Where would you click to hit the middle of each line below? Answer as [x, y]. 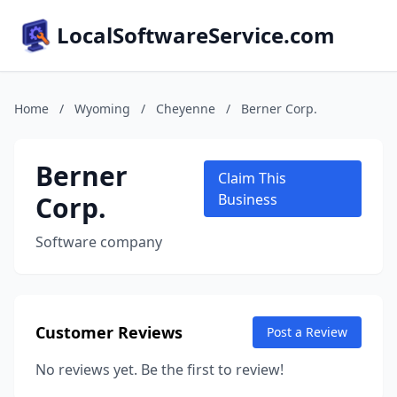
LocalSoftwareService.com [196, 35]
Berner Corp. [279, 109]
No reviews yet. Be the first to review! [160, 370]
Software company [99, 242]
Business [247, 199]
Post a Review [307, 332]
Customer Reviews [109, 332]
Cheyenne [186, 109]
